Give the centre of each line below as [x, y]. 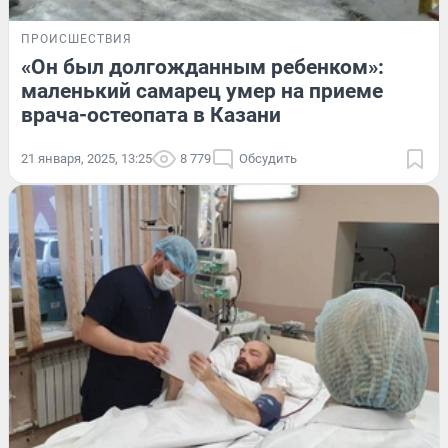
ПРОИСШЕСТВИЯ [76, 38]
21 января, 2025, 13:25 [86, 158]
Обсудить [268, 158]
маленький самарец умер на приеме [202, 90]
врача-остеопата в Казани [151, 114]
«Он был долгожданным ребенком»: [202, 66]
